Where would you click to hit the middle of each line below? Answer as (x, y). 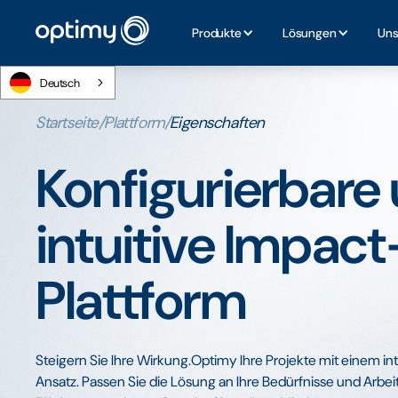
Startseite (67, 123)
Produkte (217, 33)
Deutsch (60, 83)
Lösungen (309, 33)
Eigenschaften (217, 123)
